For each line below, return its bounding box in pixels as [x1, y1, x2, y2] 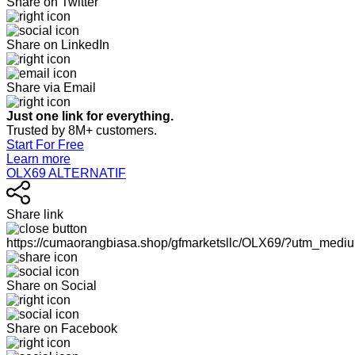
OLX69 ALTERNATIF [6, 166, 126, 180]
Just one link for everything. [6, 109, 177, 123]
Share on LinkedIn [6, 38, 109, 52]
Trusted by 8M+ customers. [6, 124, 157, 137]
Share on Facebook [6, 322, 117, 335]
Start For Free [6, 138, 84, 151]
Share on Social [6, 279, 97, 292]
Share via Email [6, 81, 96, 94]
